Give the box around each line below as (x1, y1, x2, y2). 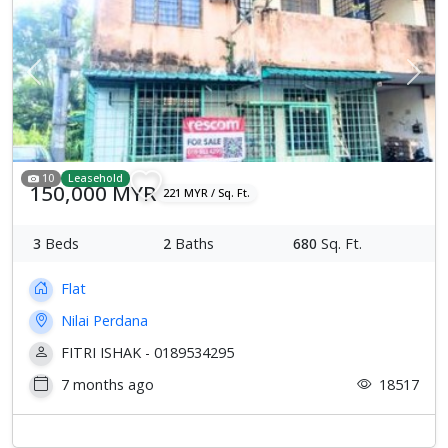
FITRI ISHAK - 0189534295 (57, 342, 234, 362)
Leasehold (68, 170, 124, 186)
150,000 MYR (29, 178, 156, 207)
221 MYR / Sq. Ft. (163, 185, 251, 201)
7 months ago (57, 374, 154, 394)
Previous (32, 71, 89, 91)
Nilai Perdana (57, 310, 148, 330)
